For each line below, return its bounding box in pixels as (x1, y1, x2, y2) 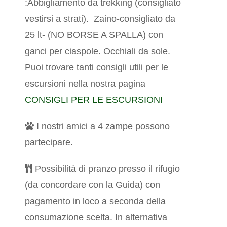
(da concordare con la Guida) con (25, 180, 161, 191)
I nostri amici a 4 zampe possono (34, 121, 170, 132)
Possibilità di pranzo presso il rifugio (32, 164, 180, 174)
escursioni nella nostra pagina (25, 79, 146, 89)
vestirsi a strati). (25, 14, 94, 24)
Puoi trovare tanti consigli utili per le (25, 62, 169, 73)
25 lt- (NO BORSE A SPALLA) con (25, 30, 164, 41)
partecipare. (25, 137, 73, 148)
